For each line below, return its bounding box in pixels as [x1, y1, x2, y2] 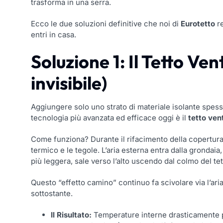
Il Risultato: [51, 210, 92, 220]
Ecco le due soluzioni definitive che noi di [31, 19, 181, 29]
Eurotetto [181, 19, 215, 29]
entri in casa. [31, 30, 76, 40]
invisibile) [31, 72, 107, 95]
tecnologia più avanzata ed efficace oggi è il [31, 113, 188, 123]
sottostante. [31, 189, 73, 199]
